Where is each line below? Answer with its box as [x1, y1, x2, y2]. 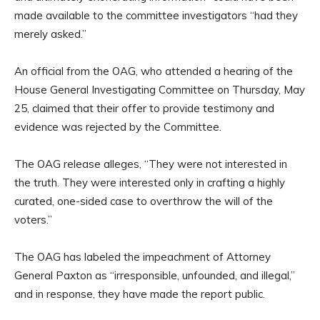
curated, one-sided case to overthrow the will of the [14, 194, 273, 208]
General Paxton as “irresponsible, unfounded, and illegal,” [14, 268, 295, 282]
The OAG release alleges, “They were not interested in [14, 156, 287, 171]
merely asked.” [14, 26, 86, 41]
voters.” [14, 212, 52, 226]
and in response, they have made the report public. [14, 286, 265, 301]
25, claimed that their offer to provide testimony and [14, 101, 274, 115]
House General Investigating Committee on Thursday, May [14, 82, 305, 96]
